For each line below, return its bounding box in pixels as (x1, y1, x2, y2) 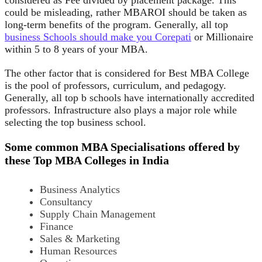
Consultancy (40, 195, 92, 208)
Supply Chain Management (40, 208, 156, 220)
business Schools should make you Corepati (5, 30, 191, 43)
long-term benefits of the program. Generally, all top (5, 18, 228, 30)
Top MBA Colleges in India (33, 153, 169, 167)
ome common (11, 140, 81, 153)
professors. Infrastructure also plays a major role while (5, 104, 237, 116)
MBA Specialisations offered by (81, 140, 240, 153)
